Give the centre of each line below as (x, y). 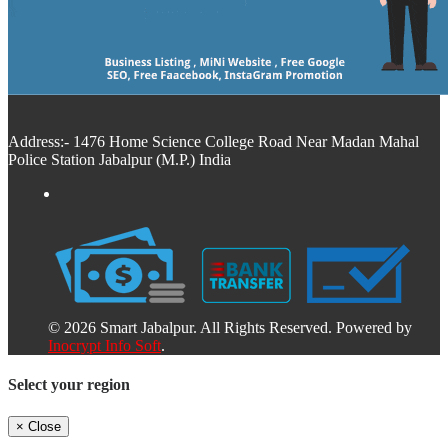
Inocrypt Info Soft (104, 346)
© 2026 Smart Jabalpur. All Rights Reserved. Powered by (230, 328)
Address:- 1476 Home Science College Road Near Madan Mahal (213, 142)
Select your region (69, 385)
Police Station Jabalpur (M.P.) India (119, 160)
